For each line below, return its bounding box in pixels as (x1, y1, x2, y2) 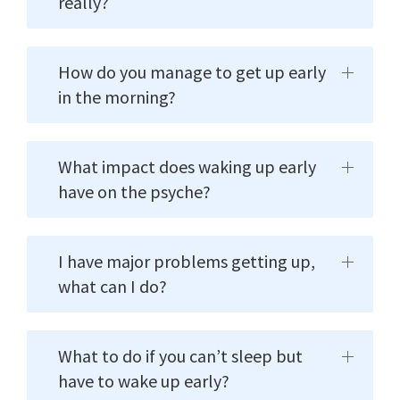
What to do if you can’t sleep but (58, 345, 303, 368)
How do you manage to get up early (58, 61, 326, 84)
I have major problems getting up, (58, 250, 315, 273)
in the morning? (58, 86, 176, 109)
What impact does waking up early (58, 155, 316, 179)
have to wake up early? (58, 370, 229, 393)
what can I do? (58, 275, 167, 298)
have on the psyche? (58, 180, 211, 204)
